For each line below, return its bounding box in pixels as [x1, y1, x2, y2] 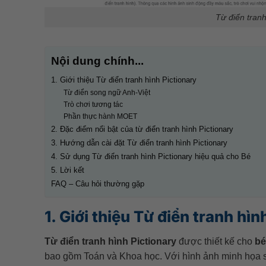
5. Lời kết [50, 166, 84, 175]
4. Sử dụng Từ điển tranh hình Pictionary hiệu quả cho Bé [50, 152, 251, 161]
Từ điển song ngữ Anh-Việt [64, 88, 151, 97]
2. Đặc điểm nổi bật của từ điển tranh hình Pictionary [50, 125, 233, 134]
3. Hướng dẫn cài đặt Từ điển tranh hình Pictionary [50, 138, 227, 148]
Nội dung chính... [50, 55, 144, 68]
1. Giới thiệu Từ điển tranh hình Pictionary [50, 75, 197, 85]
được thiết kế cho [176, 236, 255, 247]
